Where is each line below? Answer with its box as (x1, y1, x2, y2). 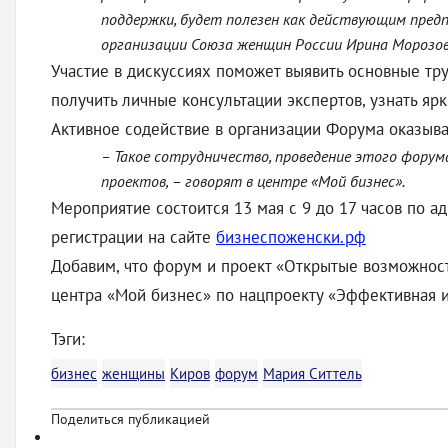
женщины (102, 364, 165, 383)
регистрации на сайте (51, 226, 216, 248)
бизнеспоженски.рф (216, 226, 366, 248)
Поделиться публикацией (51, 410, 210, 428)
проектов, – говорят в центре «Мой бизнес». (101, 171, 405, 191)
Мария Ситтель (263, 364, 362, 383)
